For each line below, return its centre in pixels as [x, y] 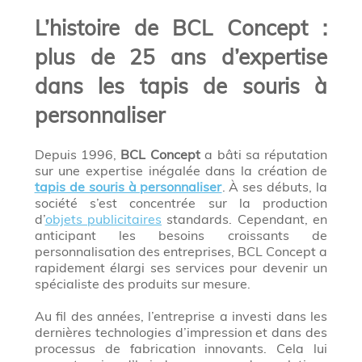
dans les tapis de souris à [181, 86]
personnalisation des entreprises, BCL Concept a [181, 252]
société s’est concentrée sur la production [181, 203]
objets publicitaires [103, 219]
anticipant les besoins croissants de [181, 236]
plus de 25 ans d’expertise [181, 57]
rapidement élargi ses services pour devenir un [181, 268]
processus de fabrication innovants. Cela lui [181, 349]
